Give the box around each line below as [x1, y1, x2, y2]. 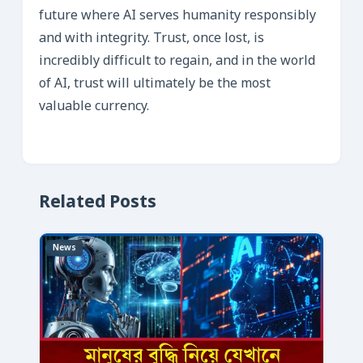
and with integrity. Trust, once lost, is [39, 30, 264, 48]
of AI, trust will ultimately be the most [39, 75, 271, 93]
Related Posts [39, 192, 156, 214]
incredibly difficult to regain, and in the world [39, 53, 315, 70]
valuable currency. [39, 98, 149, 116]
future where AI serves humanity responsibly [39, 7, 316, 25]
